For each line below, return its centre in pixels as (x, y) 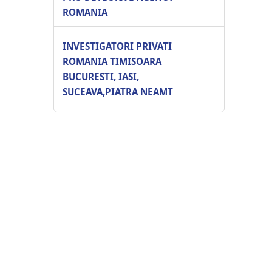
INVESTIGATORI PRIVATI (117, 46)
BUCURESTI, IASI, (101, 76)
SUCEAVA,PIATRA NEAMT (118, 91)
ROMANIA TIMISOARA (112, 61)
